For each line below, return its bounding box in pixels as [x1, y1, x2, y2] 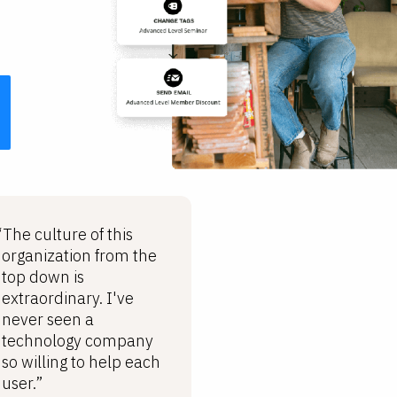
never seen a [2, 309, 95, 330]
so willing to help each [2, 352, 161, 372]
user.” [2, 373, 43, 393]
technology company [2, 331, 154, 351]
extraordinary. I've [2, 288, 135, 308]
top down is [2, 267, 85, 287]
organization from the [2, 245, 158, 266]
